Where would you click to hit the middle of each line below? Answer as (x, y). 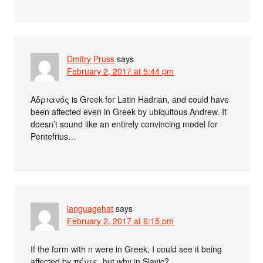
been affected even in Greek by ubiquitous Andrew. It (129, 111)
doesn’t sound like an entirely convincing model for (124, 124)
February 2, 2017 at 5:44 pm (121, 71)
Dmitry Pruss (91, 58)
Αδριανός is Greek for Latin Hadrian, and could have (130, 99)
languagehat (90, 208)
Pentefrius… (54, 136)
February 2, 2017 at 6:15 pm (121, 220)
